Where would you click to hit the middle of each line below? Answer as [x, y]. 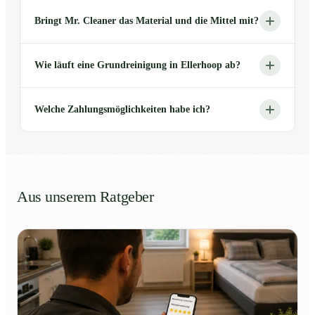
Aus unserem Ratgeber [85, 197]
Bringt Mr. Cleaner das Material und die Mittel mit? [147, 20]
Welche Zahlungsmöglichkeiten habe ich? [122, 109]
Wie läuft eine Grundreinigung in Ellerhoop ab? [137, 65]
